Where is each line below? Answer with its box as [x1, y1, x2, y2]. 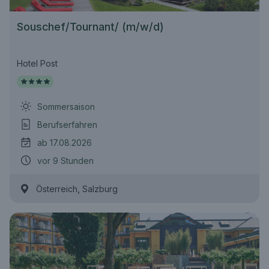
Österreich [36, 184, 77, 194]
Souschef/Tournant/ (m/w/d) [17, 20, 164, 33]
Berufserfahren [37, 119, 97, 130]
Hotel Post [17, 58, 58, 68]
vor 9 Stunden [37, 155, 94, 166]
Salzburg [82, 184, 118, 194]
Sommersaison [37, 101, 95, 112]
